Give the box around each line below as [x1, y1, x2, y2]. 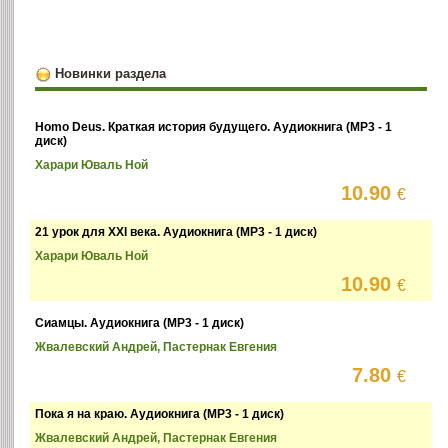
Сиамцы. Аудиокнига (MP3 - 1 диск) [35, 315, 245, 330]
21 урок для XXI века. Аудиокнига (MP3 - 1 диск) [35, 224, 318, 239]
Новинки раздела [54, 65, 166, 81]
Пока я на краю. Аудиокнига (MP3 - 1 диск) [35, 406, 285, 421]
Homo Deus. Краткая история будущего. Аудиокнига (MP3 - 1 [35, 119, 393, 134]
